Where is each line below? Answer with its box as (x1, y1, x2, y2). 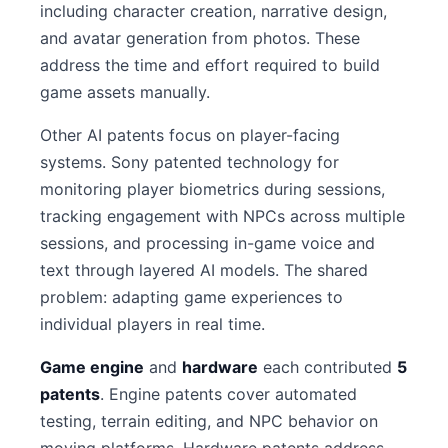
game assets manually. (40, 82, 210, 102)
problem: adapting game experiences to (40, 287, 343, 307)
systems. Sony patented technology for (40, 152, 339, 172)
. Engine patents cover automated (100, 384, 357, 404)
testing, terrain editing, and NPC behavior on (40, 411, 378, 431)
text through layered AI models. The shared (40, 260, 368, 280)
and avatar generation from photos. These (40, 28, 360, 48)
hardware (182, 357, 258, 377)
